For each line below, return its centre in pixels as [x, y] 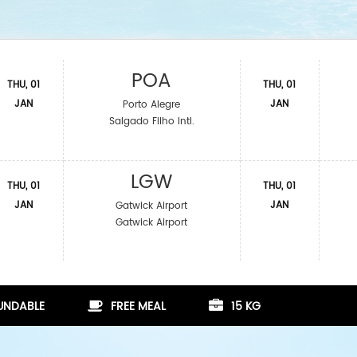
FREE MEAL [138, 306]
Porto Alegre [152, 105]
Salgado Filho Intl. [151, 122]
